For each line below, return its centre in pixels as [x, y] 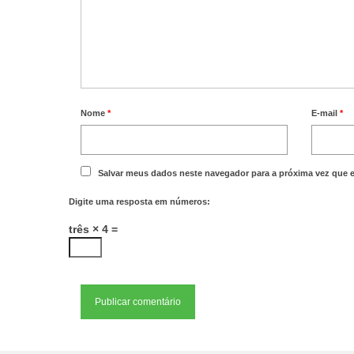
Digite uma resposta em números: [139, 201]
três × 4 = [93, 229]
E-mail [326, 113]
